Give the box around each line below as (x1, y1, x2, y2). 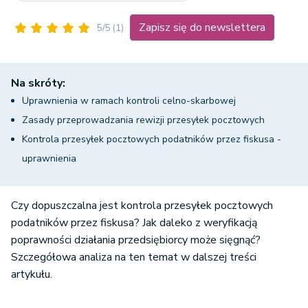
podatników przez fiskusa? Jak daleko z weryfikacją (11, 215, 257, 231)
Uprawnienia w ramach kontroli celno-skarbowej (22, 94, 236, 108)
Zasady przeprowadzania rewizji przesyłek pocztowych (22, 113, 265, 127)
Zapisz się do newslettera (139, 20, 265, 36)
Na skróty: (11, 76, 65, 91)
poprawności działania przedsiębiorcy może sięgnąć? (11, 232, 261, 248)
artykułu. (11, 267, 52, 283)
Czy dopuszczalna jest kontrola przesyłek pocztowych (11, 198, 273, 214)
